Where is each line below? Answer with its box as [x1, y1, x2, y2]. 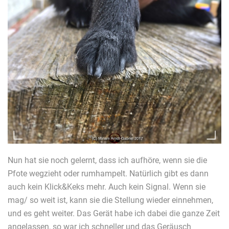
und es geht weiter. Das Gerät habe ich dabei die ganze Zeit [8, 208, 220, 218]
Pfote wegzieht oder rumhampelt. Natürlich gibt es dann [8, 168, 209, 178]
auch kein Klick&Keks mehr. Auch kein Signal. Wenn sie [8, 181, 205, 192]
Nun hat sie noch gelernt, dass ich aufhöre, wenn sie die [8, 155, 207, 165]
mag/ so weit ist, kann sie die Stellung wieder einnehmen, [8, 195, 213, 205]
